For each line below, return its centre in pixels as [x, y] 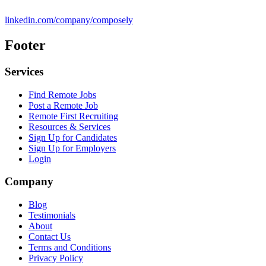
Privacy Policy [56, 258]
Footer [25, 45]
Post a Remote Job [63, 105]
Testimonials [52, 215]
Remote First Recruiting [73, 116]
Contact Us [50, 236]
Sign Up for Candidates [73, 137]
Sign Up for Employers [72, 148]
